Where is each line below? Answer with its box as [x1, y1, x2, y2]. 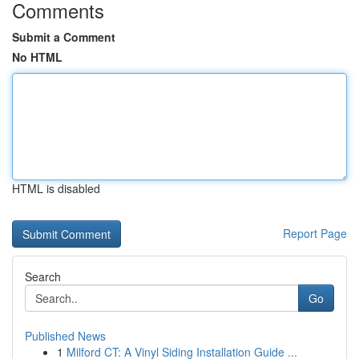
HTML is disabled [12, 180, 100, 196]
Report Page [283, 225, 347, 241]
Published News [25, 328, 106, 344]
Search [25, 268, 61, 284]
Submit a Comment [12, 29, 115, 45]
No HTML [12, 49, 63, 65]
